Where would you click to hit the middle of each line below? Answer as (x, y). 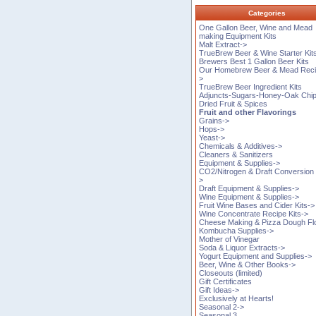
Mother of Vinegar (230, 239)
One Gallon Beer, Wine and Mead (256, 27)
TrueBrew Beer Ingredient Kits (251, 86)
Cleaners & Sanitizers (236, 154)
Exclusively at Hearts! (237, 298)
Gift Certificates (226, 281)
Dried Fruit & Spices (233, 103)
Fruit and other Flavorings (248, 112)
